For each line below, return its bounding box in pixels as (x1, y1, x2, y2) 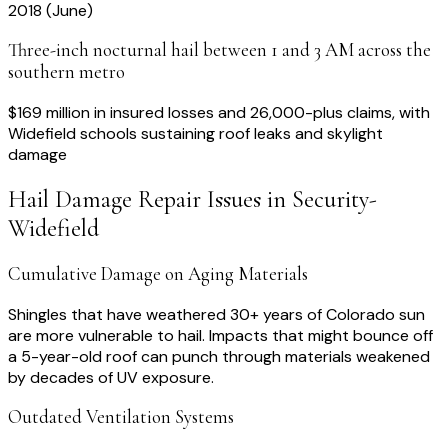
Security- (292, 184, 377, 214)
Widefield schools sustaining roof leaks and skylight (8, 122, 383, 144)
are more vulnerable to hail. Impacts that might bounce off (8, 324, 433, 346)
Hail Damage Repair (8, 184, 201, 214)
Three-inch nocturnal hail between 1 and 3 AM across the (8, 39, 431, 62)
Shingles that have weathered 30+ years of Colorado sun (8, 303, 425, 325)
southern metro (8, 61, 125, 84)
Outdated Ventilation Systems (8, 406, 234, 429)
